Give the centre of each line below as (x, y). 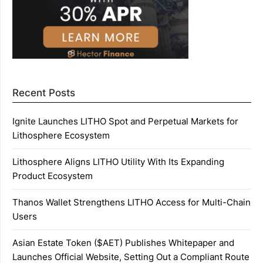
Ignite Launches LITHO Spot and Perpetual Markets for (125, 122)
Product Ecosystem (53, 176)
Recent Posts (44, 93)
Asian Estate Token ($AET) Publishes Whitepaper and (123, 243)
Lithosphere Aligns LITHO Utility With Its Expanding (118, 162)
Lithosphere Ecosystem (61, 136)
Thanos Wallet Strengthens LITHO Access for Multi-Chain (131, 203)
